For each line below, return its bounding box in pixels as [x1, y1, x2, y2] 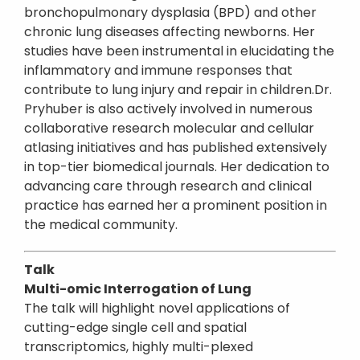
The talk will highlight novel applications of [24, 299, 290, 317]
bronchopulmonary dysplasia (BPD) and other [24, 3, 317, 22]
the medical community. [24, 215, 178, 234]
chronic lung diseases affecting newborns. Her [24, 22, 315, 41]
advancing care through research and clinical [24, 177, 312, 195]
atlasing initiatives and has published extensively [24, 138, 327, 157]
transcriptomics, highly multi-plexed [24, 337, 253, 356]
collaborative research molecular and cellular [24, 119, 314, 137]
